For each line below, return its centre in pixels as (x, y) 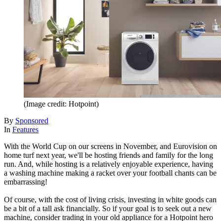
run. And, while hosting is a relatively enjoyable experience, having (109, 164)
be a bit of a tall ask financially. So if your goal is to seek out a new (108, 208)
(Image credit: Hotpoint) (61, 104)
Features (25, 129)
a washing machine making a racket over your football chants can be (110, 173)
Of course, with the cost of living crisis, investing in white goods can (110, 199)
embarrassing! (26, 182)
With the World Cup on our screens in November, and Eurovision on (110, 146)
